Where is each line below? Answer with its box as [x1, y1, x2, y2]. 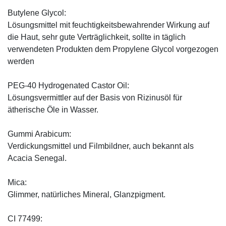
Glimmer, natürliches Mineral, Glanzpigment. [8, 190, 165, 199]
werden [8, 57, 34, 66]
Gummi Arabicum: [8, 130, 71, 139]
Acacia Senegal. [8, 154, 67, 163]
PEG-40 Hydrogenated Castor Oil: [8, 81, 129, 90]
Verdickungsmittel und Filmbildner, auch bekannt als [8, 142, 194, 151]
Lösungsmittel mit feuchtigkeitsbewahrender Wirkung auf [8, 21, 209, 30]
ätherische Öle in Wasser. [8, 105, 98, 115]
